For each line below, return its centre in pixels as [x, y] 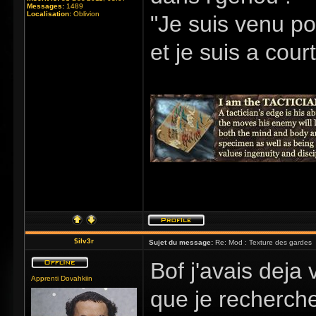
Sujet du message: [181, 242]
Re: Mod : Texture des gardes [262, 242]
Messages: [45, 6]
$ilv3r [84, 241]
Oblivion [85, 14]
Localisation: [49, 14]
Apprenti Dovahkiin [62, 278]
